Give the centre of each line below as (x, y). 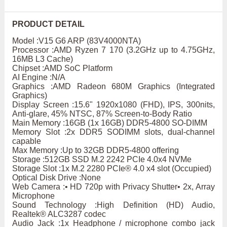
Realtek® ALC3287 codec (59, 214)
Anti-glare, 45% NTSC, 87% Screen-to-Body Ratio (102, 114)
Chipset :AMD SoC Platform (62, 68)
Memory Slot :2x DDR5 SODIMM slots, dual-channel (113, 132)
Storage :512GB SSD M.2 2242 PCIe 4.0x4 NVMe (102, 160)
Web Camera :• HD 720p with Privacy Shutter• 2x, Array (113, 187)
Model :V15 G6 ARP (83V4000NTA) (76, 41)
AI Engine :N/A (39, 78)
